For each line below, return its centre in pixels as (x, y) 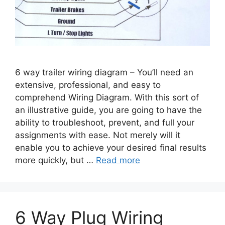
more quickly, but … (55, 160)
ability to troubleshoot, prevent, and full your (105, 122)
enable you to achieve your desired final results (111, 147)
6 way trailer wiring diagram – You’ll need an (104, 72)
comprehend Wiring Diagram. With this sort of (107, 97)
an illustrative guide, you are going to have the (108, 110)
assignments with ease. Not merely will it (98, 135)
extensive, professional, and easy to (88, 85)
